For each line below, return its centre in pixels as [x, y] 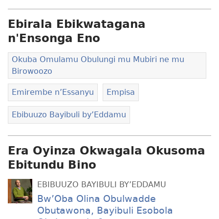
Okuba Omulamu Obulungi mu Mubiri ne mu [98, 60]
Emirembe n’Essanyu [53, 92]
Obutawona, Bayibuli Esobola [105, 211]
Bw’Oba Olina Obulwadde [97, 199]
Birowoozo [32, 71]
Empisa [120, 92]
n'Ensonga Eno [54, 38]
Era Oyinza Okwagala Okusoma [107, 151]
